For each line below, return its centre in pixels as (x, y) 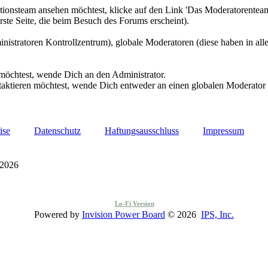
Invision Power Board (124, 214)
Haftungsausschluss (142, 130)
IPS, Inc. (217, 214)
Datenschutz (57, 130)
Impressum (223, 130)
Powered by (58, 214)
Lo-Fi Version (134, 203)
